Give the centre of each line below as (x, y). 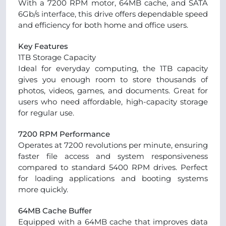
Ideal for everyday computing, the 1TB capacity (113, 68)
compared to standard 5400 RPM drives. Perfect (113, 167)
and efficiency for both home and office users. (103, 25)
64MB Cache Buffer (55, 211)
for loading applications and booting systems (113, 178)
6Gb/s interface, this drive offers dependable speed (113, 14)
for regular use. (46, 113)
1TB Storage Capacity (57, 57)
